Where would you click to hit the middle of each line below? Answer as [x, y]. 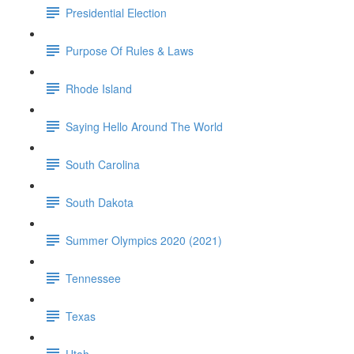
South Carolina [103, 164]
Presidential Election [116, 12]
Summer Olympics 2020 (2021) [144, 240]
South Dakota [100, 202]
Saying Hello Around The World [144, 126]
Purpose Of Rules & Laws [130, 50]
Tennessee [93, 278]
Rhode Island [99, 88]
